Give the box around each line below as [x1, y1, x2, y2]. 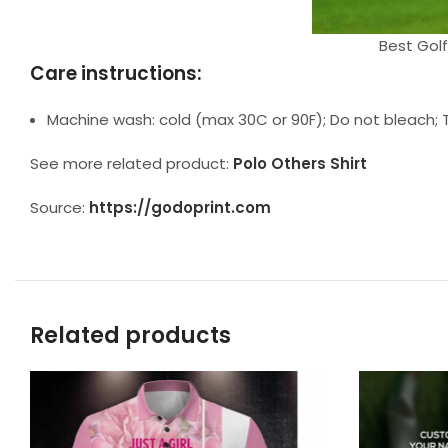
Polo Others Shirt [233, 153, 367, 174]
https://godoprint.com [89, 197, 271, 218]
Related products [30, 320, 231, 351]
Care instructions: [30, 60, 202, 87]
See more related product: [30, 153, 233, 174]
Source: [30, 197, 89, 218]
